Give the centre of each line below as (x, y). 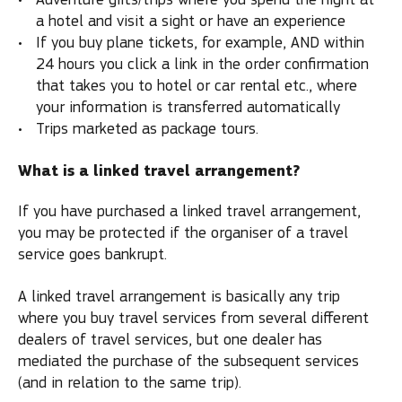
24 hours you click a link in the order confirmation (202, 64)
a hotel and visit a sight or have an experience (191, 21)
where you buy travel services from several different (193, 318)
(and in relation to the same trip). (130, 382)
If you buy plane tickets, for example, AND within (200, 43)
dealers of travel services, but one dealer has (170, 339)
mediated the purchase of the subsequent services (188, 361)
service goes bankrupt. (92, 254)
